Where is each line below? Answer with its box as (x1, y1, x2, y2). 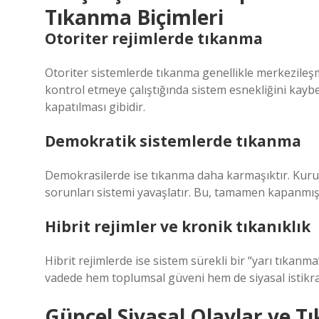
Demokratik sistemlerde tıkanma (45, 131, 301, 151)
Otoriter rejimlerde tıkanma (45, 28, 263, 48)
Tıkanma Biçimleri (45, 4, 224, 31)
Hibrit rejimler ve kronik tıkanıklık (45, 216, 310, 236)
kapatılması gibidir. (45, 99, 145, 115)
